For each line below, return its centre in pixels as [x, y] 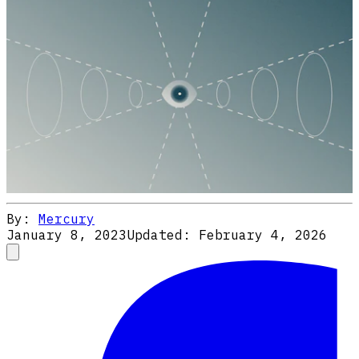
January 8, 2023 [67, 235]
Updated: [163, 235]
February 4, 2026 [263, 235]
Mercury [67, 219]
